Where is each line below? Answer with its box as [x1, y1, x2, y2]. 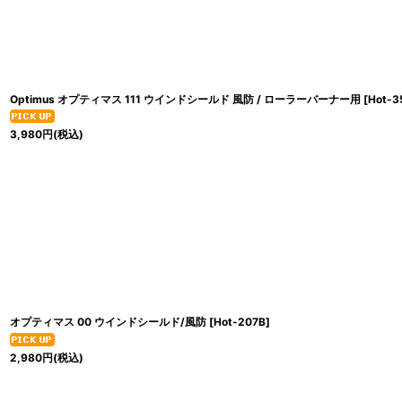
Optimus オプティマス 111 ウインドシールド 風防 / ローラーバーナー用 [10, 92, 361, 106]
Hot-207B [214, 315, 266, 329]
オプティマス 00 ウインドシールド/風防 [10, 315, 206, 329]
